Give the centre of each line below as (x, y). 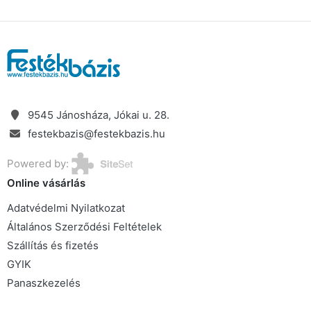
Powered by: (39, 163)
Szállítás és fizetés (53, 245)
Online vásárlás (46, 183)
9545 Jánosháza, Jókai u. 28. (99, 115)
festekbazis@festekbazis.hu (96, 133)
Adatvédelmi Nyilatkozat (66, 208)
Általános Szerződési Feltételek (84, 226)
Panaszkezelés (44, 283)
